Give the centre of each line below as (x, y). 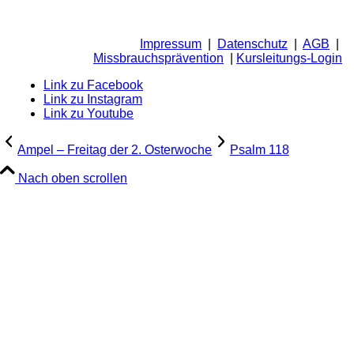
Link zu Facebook (93, 85)
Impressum (171, 43)
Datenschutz (252, 43)
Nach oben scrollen (73, 178)
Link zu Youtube (88, 113)
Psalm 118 (259, 149)
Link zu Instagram (93, 99)
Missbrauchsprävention (158, 58)
